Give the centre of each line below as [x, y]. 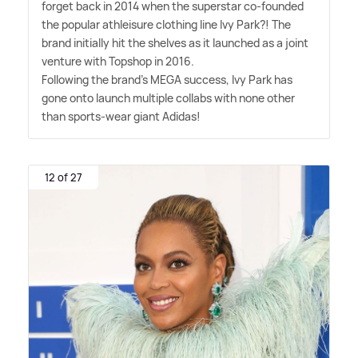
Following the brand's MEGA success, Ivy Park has [167, 80]
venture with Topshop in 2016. [118, 62]
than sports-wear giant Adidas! [121, 117]
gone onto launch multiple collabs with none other [168, 98]
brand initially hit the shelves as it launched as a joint [175, 43]
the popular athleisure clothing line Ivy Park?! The [166, 25]
